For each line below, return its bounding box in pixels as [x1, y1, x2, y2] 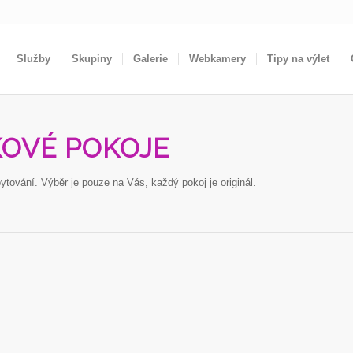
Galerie [132, 53, 168, 65]
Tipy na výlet [266, 53, 329, 65]
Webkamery [188, 53, 246, 65]
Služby [16, 53, 50, 65]
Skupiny [71, 53, 112, 65]
